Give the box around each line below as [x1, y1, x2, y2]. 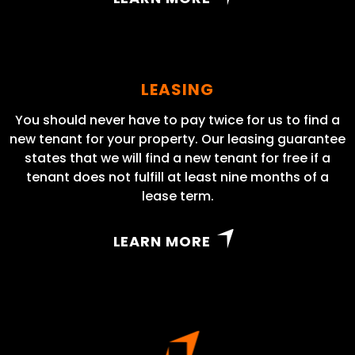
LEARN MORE [113, 231, 211, 252]
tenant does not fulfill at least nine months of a [26, 168, 329, 187]
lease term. [141, 187, 214, 206]
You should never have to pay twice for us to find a [15, 111, 340, 130]
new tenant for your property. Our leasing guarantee [10, 130, 345, 149]
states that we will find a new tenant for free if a [25, 149, 330, 168]
